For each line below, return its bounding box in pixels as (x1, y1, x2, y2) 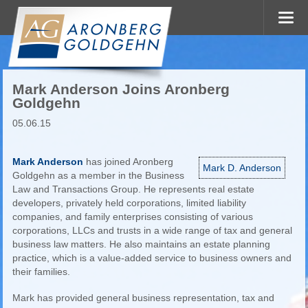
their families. (12, 266, 70, 277)
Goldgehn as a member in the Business (12, 170, 184, 181)
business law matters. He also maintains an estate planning (12, 239, 270, 250)
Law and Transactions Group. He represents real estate (12, 184, 254, 195)
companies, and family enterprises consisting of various (12, 211, 253, 222)
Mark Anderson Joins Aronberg (12, 81, 230, 97)
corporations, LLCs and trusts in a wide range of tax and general (12, 225, 292, 236)
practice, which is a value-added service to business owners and (12, 252, 291, 263)
